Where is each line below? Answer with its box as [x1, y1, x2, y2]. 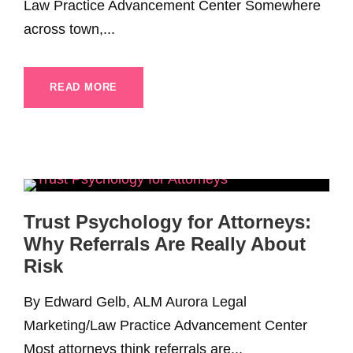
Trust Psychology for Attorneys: [24, 211, 311, 233]
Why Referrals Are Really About [24, 233, 306, 255]
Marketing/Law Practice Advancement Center [24, 318, 307, 334]
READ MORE [50, 81, 118, 94]
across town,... [24, 21, 115, 38]
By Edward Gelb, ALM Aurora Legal [24, 294, 247, 310]
